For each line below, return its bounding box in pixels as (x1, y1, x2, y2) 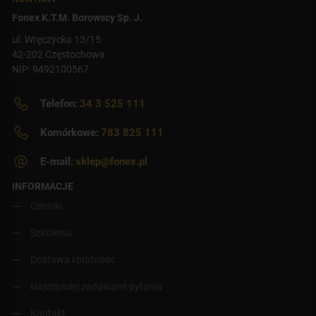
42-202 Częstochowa (12, 48, 105, 60)
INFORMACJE (12, 180, 73, 192)
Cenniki (30, 200, 62, 212)
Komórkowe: (40, 126, 99, 139)
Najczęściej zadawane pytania (30, 280, 162, 292)
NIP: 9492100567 (12, 63, 89, 75)
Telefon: (40, 97, 78, 110)
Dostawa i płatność (30, 253, 115, 265)
